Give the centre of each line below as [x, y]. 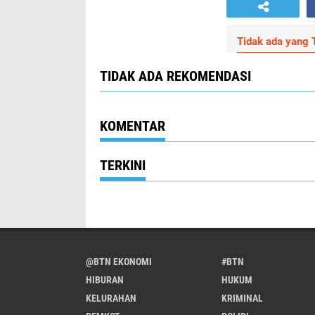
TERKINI [123, 165]
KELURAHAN [111, 298]
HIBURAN [105, 280]
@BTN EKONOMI [119, 262]
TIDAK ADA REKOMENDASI [175, 76]
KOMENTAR [133, 126]
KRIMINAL [242, 298]
